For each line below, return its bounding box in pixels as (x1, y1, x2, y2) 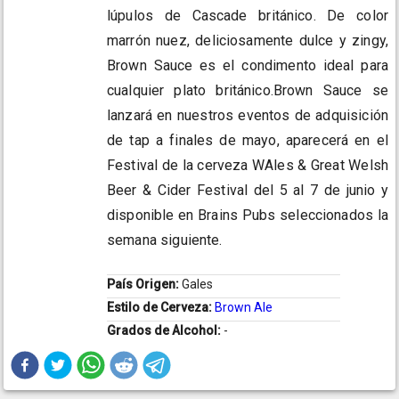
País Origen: (107, 277, 182, 292)
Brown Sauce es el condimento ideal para (107, 57, 388, 75)
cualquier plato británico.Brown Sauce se (107, 82, 388, 100)
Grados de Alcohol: (107, 323, 224, 338)
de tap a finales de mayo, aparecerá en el (107, 132, 388, 150)
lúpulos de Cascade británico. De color (107, 7, 388, 25)
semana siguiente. (107, 232, 223, 249)
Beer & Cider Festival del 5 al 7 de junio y (107, 182, 388, 199)
